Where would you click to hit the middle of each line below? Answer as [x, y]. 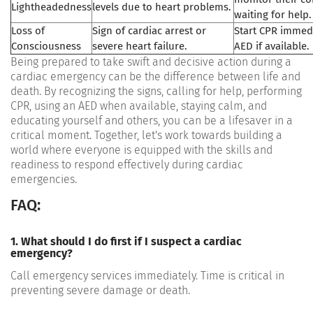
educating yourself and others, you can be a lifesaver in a [152, 120]
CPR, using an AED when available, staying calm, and [139, 105]
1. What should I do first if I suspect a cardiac [126, 241]
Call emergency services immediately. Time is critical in [147, 275]
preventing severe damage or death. [100, 290]
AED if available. [272, 46]
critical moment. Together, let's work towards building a [146, 135]
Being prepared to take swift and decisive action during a [151, 61]
